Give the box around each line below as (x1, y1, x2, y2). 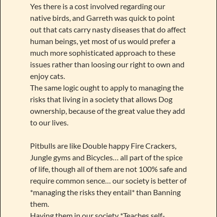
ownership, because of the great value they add (30, 106, 185, 115)
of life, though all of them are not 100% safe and (30, 164, 187, 173)
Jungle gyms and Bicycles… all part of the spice (30, 152, 183, 162)
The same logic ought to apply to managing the (30, 82, 184, 92)
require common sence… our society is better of (30, 175, 186, 185)
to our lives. (30, 117, 68, 127)
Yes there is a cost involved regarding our (30, 1, 165, 11)
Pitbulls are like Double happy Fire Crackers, (30, 140, 176, 150)
